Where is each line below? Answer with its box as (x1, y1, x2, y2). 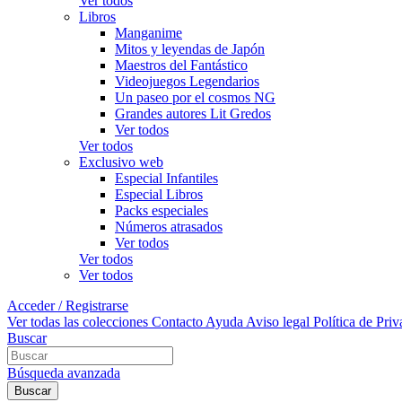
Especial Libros (115, 187, 203, 202)
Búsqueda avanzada (7, 365, 120, 380)
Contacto (152, 314, 203, 329)
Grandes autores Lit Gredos (115, 106, 271, 121)
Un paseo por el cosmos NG (115, 90, 275, 105)
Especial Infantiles (115, 170, 218, 186)
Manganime (115, 25, 182, 40)
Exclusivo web (79, 154, 163, 170)
